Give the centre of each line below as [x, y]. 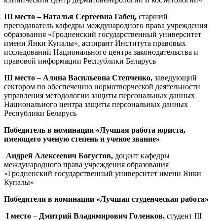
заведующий [176, 77]
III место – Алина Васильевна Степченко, [79, 77]
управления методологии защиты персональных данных [99, 95]
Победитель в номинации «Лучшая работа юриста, [95, 130]
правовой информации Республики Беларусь [80, 61]
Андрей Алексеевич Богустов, [60, 155]
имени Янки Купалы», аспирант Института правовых [95, 43]
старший [153, 16]
